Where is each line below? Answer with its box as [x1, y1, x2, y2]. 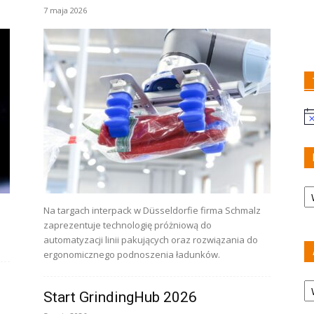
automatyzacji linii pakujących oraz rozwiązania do [43, 233, 258, 246]
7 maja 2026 [43, 5, 87, 15]
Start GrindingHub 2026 [43, 289, 197, 306]
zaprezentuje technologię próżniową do [43, 219, 212, 231]
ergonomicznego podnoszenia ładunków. [43, 248, 220, 261]
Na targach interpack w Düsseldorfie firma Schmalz [43, 204, 261, 217]
